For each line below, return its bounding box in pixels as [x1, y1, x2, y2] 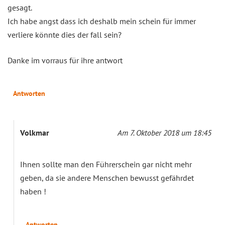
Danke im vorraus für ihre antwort [8, 55, 123, 65]
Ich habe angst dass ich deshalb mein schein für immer [8, 16, 196, 26]
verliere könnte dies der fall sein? [8, 29, 122, 40]
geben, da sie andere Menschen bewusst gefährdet [20, 172, 194, 183]
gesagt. [8, 2, 32, 13]
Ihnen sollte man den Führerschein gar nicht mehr [20, 159, 192, 169]
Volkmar [20, 127, 49, 138]
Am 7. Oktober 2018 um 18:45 [118, 127, 211, 138]
